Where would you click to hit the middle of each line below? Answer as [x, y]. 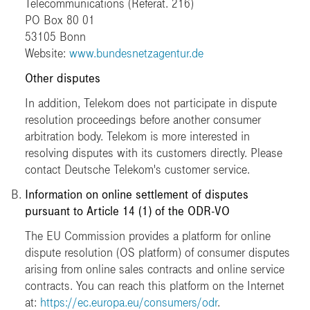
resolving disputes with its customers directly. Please [154, 153]
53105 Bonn [55, 37]
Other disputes [63, 78]
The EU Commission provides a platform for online [148, 236]
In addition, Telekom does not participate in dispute [151, 103]
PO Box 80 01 [60, 20]
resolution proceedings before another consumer [143, 120]
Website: [47, 53]
